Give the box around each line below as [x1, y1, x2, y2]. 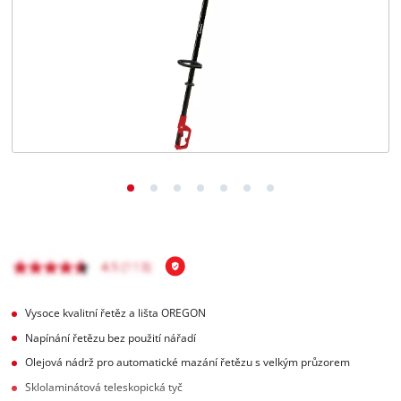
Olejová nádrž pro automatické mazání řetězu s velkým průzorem [25, 355, 351, 370]
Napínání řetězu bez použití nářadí [25, 330, 197, 345]
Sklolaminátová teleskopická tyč [25, 380, 183, 395]
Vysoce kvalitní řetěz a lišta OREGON [25, 305, 207, 320]
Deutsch [52, 80, 86, 91]
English [52, 44, 81, 55]
